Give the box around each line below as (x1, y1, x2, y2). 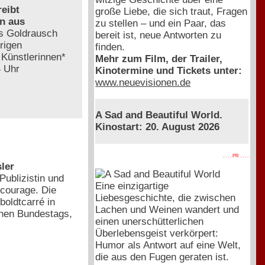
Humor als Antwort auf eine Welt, (95, 239, 241, 251)
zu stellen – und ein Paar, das (95, 17, 227, 29)
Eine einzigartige (95, 180, 169, 192)
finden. (95, 41, 125, 53)
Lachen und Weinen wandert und (95, 203, 240, 215)
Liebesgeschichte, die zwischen (95, 192, 236, 203)
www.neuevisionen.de (95, 76, 191, 88)
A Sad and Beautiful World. (95, 109, 223, 121)
